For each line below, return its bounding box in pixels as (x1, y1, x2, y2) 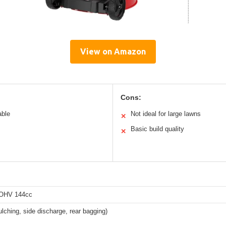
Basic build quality (131, 125, 184, 133)
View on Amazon (80, 47, 146, 56)
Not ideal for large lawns (131, 110, 201, 118)
